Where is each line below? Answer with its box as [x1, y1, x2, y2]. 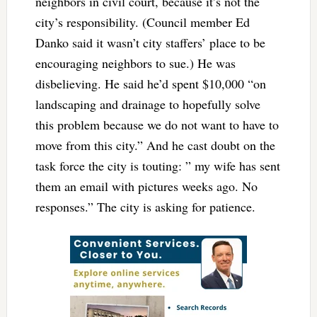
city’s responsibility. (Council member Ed [35, 13, 250, 30]
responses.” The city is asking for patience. [35, 197, 255, 215]
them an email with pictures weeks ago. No [35, 177, 258, 195]
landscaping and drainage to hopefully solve [35, 95, 260, 113]
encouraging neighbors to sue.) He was [35, 54, 236, 71]
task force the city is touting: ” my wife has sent [35, 156, 280, 174]
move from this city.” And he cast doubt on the [35, 136, 275, 154]
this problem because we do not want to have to [35, 115, 279, 133]
